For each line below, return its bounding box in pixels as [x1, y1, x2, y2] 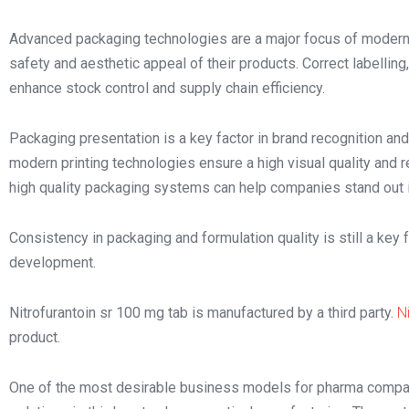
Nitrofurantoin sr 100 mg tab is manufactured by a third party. [9, 304, 397, 321]
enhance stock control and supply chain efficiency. [9, 79, 325, 97]
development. [9, 254, 96, 271]
